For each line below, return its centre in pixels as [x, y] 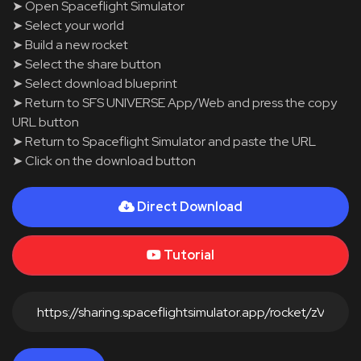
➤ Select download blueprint [95, 83]
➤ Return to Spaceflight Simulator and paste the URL [164, 141]
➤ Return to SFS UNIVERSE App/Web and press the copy [174, 103]
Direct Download [190, 207]
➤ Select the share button [87, 64]
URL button [46, 122]
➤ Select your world [68, 25]
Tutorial [189, 255]
